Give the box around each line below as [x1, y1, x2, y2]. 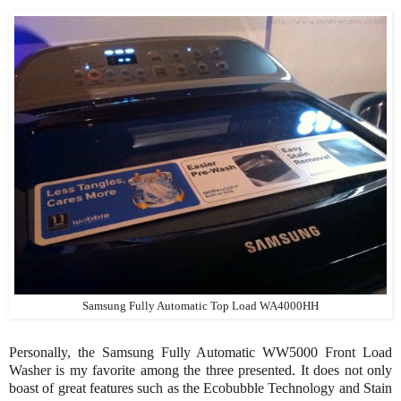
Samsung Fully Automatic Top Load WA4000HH [82, 300, 319, 313]
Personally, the [9, 344, 102, 360]
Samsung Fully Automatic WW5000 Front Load [101, 344, 393, 360]
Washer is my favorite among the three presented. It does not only [9, 362, 392, 378]
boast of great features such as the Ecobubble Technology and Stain [9, 380, 392, 396]
